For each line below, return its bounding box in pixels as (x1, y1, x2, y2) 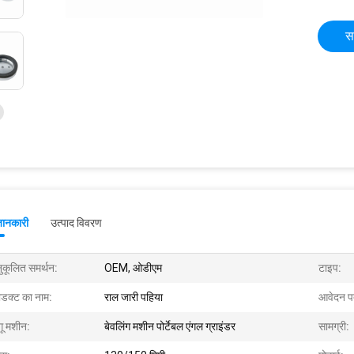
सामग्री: (318, 320, 349, 333)
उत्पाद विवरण (51, 217, 102, 229)
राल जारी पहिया (104, 291, 163, 303)
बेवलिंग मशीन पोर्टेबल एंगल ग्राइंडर (104, 320, 235, 333)
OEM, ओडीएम (104, 262, 162, 274)
